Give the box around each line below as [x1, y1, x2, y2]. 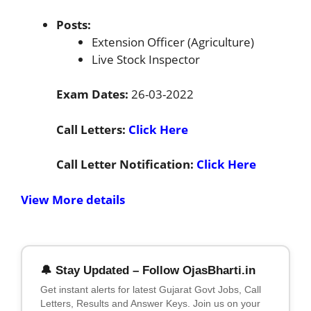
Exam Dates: [56, 86, 131, 102]
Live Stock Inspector [92, 51, 200, 67]
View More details [21, 191, 125, 208]
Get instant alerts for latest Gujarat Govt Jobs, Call [40, 285, 261, 295]
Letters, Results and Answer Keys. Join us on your [40, 299, 260, 309]
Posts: [56, 16, 91, 33]
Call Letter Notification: [56, 156, 196, 172]
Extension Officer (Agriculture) [92, 33, 254, 50]
